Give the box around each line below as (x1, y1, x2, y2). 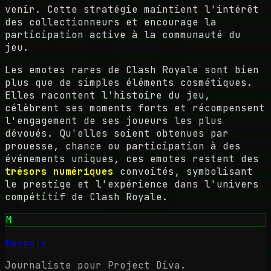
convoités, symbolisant (114, 165, 253, 178)
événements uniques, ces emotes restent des (5, 152, 259, 166)
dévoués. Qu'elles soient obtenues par (5, 127, 229, 140)
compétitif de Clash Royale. (5, 191, 168, 204)
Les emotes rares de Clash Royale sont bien (5, 64, 259, 77)
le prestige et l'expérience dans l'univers (5, 178, 259, 191)
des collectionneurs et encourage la (5, 16, 217, 29)
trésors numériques (5, 165, 114, 178)
